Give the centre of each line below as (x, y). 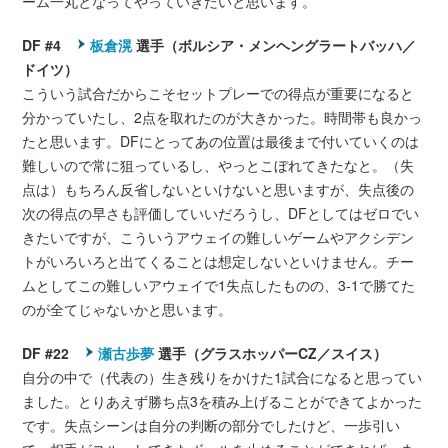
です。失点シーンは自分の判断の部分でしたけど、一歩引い (211, 424)
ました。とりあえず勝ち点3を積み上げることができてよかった (222, 400)
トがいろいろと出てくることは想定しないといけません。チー (218, 260)
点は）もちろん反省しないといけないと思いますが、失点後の (218, 188)
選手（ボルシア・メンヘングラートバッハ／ (274, 44)
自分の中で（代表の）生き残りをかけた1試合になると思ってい (222, 376)
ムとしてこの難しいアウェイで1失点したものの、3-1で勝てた (219, 284)
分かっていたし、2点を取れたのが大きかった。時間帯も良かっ (222, 116)
